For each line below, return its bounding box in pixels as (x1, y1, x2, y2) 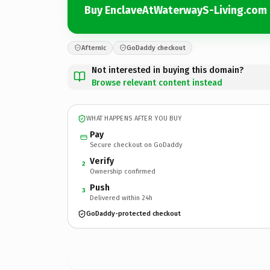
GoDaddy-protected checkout (86, 210, 181, 218)
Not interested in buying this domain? (92, 64, 243, 75)
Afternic (81, 43, 106, 52)
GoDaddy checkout (127, 43, 186, 52)
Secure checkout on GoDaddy (90, 140, 182, 149)
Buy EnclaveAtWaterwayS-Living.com (84, 4, 267, 17)
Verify (90, 155, 114, 166)
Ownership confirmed (90, 167, 155, 175)
